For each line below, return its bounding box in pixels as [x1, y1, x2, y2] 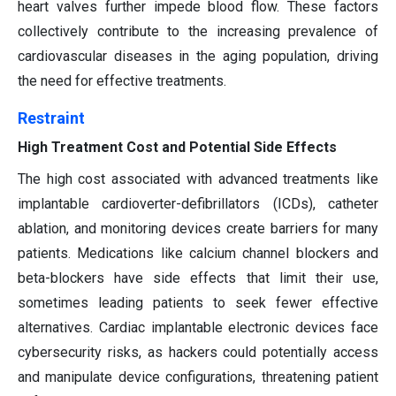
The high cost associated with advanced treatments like [18, 171, 378, 188]
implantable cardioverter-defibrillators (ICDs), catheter [18, 195, 378, 213]
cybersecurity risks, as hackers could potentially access [18, 344, 378, 362]
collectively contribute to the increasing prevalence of [18, 23, 378, 41]
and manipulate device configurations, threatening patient [18, 369, 378, 386]
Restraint [18, 109, 85, 128]
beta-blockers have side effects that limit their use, [18, 270, 378, 287]
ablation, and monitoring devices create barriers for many [18, 220, 378, 238]
